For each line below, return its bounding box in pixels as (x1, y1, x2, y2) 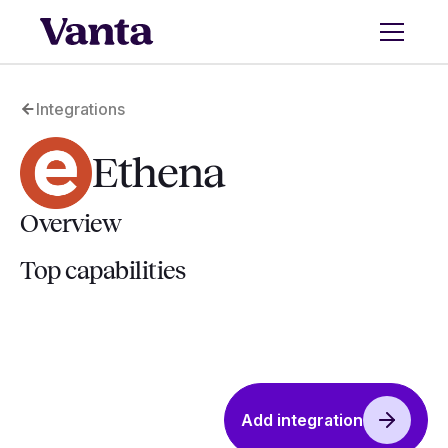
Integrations (36, 99, 125, 119)
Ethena (92, 150, 224, 196)
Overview (20, 211, 121, 237)
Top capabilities (20, 258, 185, 284)
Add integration (241, 410, 363, 430)
